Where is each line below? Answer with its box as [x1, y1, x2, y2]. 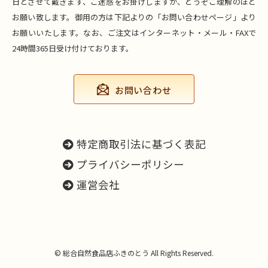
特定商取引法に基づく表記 [76, 136, 206, 151]
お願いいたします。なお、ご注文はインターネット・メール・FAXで [12, 27, 256, 38]
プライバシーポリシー [76, 157, 184, 172]
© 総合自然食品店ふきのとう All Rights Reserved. [54, 248, 214, 258]
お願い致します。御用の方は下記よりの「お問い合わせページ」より [12, 11, 256, 23]
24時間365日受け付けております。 [12, 42, 133, 54]
